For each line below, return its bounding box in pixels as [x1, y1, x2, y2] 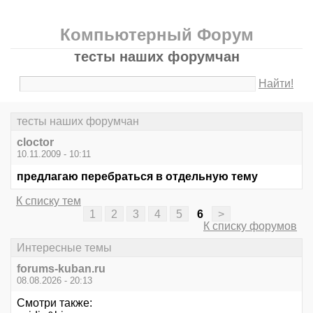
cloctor [17, 136, 54, 149]
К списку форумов [203, 220, 297, 233]
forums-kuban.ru [17, 262, 105, 275]
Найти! [259, 78, 294, 89]
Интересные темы [17, 241, 112, 254]
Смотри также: [17, 296, 92, 309]
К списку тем [16, 195, 81, 208]
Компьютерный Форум [59, 25, 254, 44]
